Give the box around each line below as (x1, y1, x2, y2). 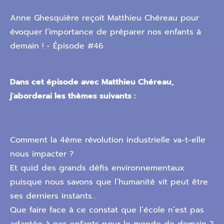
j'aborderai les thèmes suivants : (10, 90, 136, 102)
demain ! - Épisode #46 (10, 40, 103, 52)
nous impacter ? (10, 148, 73, 160)
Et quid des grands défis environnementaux (10, 162, 184, 174)
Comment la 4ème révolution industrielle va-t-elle (10, 134, 205, 146)
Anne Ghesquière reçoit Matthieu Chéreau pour (10, 12, 199, 24)
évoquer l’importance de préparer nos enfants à (10, 26, 201, 38)
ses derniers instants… (10, 190, 96, 202)
